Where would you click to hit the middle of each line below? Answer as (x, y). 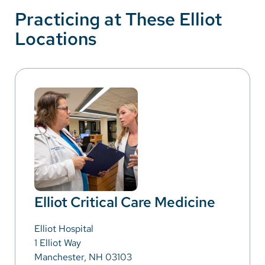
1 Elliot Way (58, 243)
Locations (56, 38)
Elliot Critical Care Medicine (125, 202)
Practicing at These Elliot (118, 19)
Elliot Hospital (64, 228)
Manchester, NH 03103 (83, 257)
